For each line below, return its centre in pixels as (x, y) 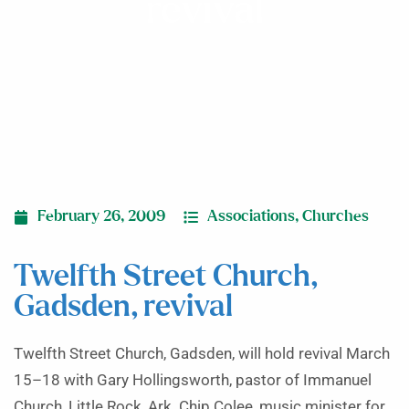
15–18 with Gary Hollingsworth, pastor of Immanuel (193, 380)
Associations (251, 216)
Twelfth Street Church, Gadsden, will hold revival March (202, 354)
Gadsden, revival (123, 307)
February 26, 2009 (101, 216)
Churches (336, 216)
